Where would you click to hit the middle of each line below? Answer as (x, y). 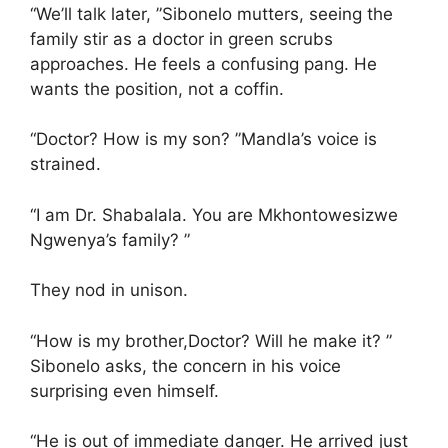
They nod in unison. (109, 290)
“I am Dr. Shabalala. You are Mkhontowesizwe (214, 214)
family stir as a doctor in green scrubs (181, 38)
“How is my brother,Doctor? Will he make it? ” (211, 340)
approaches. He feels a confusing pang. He (203, 63)
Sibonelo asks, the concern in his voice (185, 365)
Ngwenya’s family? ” (110, 239)
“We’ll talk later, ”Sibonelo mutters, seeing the (211, 13)
